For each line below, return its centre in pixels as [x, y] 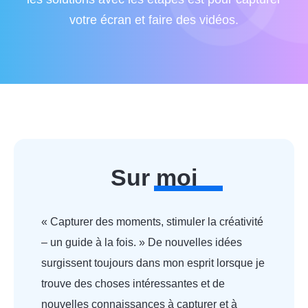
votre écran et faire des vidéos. [154, 20]
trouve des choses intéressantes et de [133, 284]
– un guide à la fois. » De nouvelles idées [142, 242]
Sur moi [154, 177]
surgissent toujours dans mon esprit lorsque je [153, 263]
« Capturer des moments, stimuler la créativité [152, 222]
